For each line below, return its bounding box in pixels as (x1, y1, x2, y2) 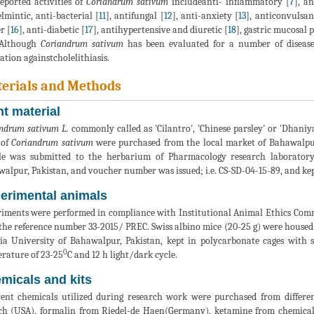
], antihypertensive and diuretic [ (93, 24, 228, 36)
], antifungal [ (106, 10, 164, 22)
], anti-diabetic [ (18, 24, 85, 36)
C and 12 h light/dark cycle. (67, 249, 177, 261)
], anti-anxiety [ (172, 10, 239, 22)
